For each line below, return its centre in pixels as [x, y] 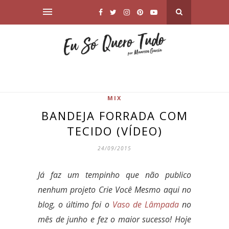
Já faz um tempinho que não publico [114, 175]
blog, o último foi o [75, 204]
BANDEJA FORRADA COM [114, 115]
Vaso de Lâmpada [145, 204]
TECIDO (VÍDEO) [114, 131]
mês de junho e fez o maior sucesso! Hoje [114, 219]
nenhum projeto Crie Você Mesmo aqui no [114, 189]
